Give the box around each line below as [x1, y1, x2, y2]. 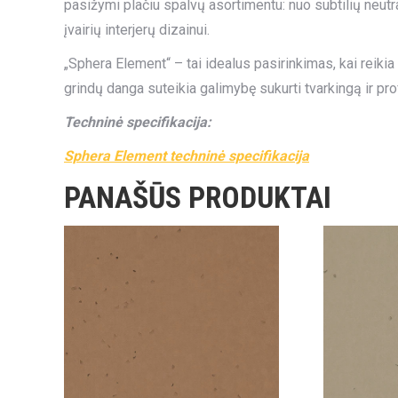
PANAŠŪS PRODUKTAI [64, 179, 331, 215]
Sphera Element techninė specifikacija [64, 147, 309, 164]
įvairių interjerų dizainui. [64, 21, 210, 38]
